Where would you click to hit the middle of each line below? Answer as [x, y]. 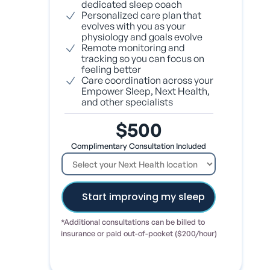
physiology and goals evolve [142, 36]
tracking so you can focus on [143, 58]
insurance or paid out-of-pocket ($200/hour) [139, 233]
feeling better [111, 69]
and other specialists [127, 102]
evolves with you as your [133, 26]
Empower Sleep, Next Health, [145, 91]
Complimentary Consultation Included [139, 146]
